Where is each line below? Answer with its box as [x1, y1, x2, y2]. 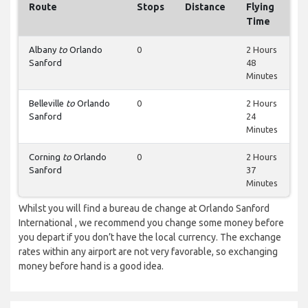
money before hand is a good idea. [19, 261, 164, 272]
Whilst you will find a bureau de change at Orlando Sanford [19, 203, 269, 214]
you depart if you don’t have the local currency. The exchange [19, 232, 281, 243]
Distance [185, 1, 225, 13]
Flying [246, 1, 274, 13]
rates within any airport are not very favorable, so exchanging [19, 246, 278, 258]
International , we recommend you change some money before [19, 217, 284, 229]
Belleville [29, 98, 66, 109]
